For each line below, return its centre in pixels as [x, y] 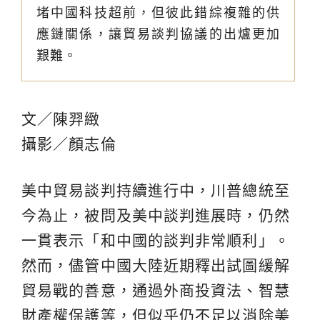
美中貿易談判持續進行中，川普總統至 [156, 191]
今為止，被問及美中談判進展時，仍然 [156, 216]
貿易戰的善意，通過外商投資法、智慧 [156, 291]
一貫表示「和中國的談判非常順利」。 [156, 241]
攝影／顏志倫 [69, 144]
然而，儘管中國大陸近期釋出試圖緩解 [156, 266]
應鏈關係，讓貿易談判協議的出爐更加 [158, 35]
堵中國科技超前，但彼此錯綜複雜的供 [158, 13]
